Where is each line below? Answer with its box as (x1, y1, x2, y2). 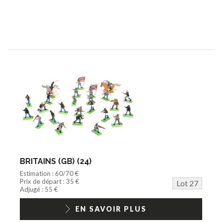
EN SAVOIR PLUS (75, 204, 147, 213)
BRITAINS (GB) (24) (20, 156, 92, 166)
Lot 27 (176, 178, 198, 188)
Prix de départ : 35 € (20, 177, 79, 185)
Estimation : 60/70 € (20, 169, 79, 177)
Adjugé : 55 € (20, 185, 58, 193)
